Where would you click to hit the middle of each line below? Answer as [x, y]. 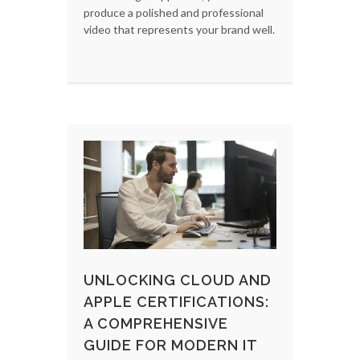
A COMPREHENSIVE [156, 323]
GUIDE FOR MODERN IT [170, 345]
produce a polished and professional [174, 12]
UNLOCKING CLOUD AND [178, 280]
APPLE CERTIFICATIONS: [176, 301]
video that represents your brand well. [179, 29]
